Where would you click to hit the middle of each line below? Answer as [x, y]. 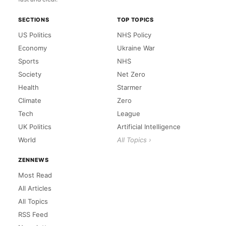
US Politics [35, 35]
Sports [29, 61]
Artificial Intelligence [149, 126]
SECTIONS [34, 19]
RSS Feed [33, 214]
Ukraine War [136, 48]
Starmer [129, 87]
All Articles [35, 188]
